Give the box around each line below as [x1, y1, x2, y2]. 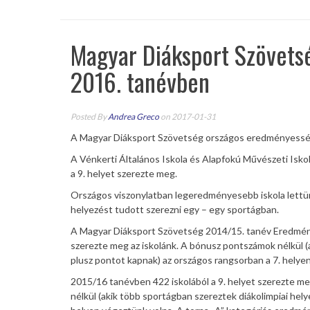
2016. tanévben [71, 63, 210, 100]
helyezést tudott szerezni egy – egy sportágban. [71, 203, 279, 216]
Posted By [71, 111, 108, 122]
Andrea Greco [108, 111, 159, 122]
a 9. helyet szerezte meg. [71, 167, 177, 180]
